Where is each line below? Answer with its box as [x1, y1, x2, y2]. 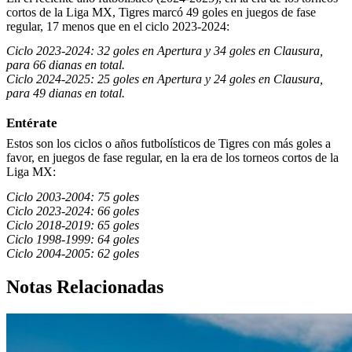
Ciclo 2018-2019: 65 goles [6, 218, 139, 232]
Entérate [6, 115, 57, 131]
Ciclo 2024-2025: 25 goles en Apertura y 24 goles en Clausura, [6, 72, 323, 86]
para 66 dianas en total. [6, 58, 125, 72]
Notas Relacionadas [6, 276, 163, 297]
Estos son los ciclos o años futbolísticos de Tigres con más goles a [6, 137, 331, 151]
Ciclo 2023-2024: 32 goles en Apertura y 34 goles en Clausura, [6, 44, 323, 58]
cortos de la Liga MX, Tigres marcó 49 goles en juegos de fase [6, 5, 316, 19]
